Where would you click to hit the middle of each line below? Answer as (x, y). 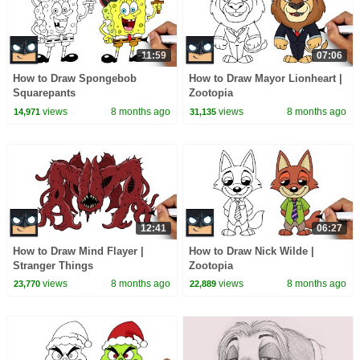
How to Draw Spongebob (74, 79)
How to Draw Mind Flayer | (78, 252)
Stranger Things (53, 266)
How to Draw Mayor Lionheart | (266, 79)
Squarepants (44, 93)
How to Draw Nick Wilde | (252, 252)
